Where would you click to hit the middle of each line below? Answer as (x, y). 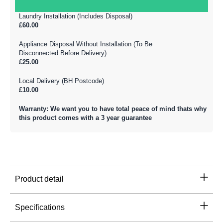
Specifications (40, 207)
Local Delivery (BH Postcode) (61, 81)
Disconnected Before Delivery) (63, 53)
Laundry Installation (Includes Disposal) (76, 16)
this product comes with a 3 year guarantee (85, 117)
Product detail (39, 179)
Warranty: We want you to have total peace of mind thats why (113, 109)
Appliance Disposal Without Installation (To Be (86, 44)
